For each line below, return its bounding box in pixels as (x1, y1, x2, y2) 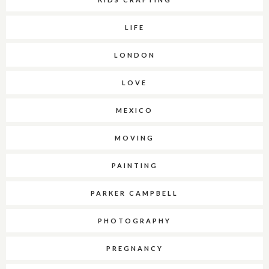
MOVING (115, 134, 154, 142)
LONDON (113, 51, 156, 59)
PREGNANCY (106, 244, 163, 253)
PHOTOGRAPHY (98, 217, 171, 225)
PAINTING (111, 162, 158, 170)
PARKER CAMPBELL (91, 189, 178, 198)
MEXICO (116, 106, 153, 115)
